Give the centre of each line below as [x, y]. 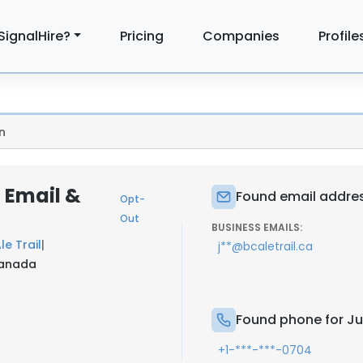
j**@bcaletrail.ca [265, 246]
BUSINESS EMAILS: [257, 227]
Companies [241, 36]
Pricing [142, 36]
